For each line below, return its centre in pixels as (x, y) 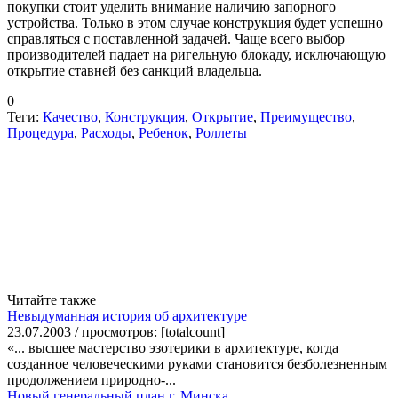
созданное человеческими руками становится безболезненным (197, 363)
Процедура (40, 132)
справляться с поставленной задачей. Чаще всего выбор (176, 38)
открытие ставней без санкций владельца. (135, 70)
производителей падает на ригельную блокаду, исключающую (196, 54)
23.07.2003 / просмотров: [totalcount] (116, 331)
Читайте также (52, 299)
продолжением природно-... (92, 379)
